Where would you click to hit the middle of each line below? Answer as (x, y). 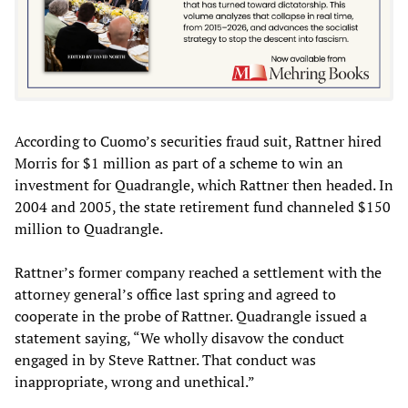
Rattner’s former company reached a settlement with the (198, 273)
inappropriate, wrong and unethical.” (135, 382)
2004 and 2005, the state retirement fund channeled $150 (203, 207)
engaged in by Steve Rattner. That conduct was (165, 360)
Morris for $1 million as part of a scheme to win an (179, 163)
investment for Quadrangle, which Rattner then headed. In (204, 185)
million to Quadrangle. (89, 229)
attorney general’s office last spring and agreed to (175, 295)
